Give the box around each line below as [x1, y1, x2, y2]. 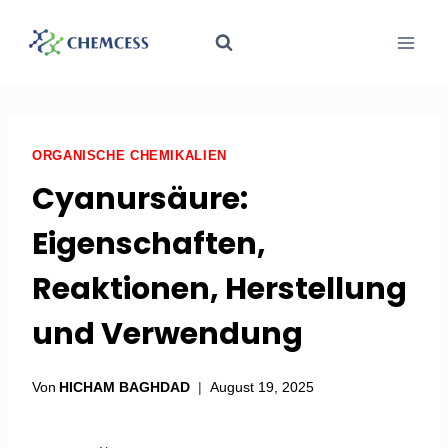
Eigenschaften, [32, 223, 266, 266]
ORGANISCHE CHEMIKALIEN [32, 149, 227, 163]
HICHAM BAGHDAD [59, 378, 191, 395]
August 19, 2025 [210, 378, 315, 395]
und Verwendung [32, 313, 303, 356]
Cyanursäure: [32, 178, 248, 221]
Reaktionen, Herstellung [32, 268, 407, 311]
